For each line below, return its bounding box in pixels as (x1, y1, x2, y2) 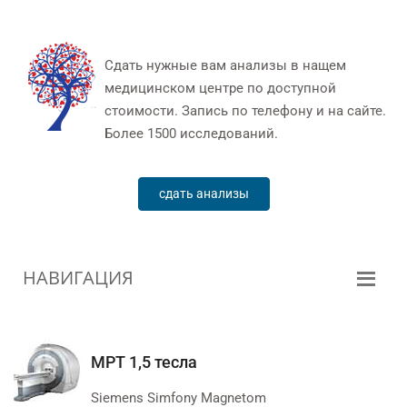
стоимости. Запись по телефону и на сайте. (104, 103, 386, 120)
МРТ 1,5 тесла (91, 352, 197, 372)
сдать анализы (158, 186, 249, 202)
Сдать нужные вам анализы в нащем (104, 57, 346, 74)
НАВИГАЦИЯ (23, 265, 134, 291)
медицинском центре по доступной (104, 80, 336, 97)
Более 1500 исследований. (104, 125, 278, 143)
